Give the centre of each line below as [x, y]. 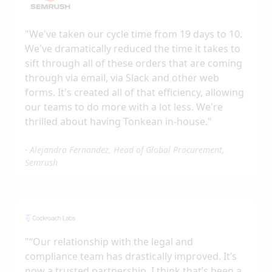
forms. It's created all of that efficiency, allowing [134, 93]
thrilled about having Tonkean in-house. [116, 122]
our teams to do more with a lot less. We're [124, 107]
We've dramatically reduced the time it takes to [133, 49]
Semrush [41, 163]
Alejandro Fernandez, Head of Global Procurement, [127, 150]
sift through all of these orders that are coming [134, 63]
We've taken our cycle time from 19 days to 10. [136, 34]
